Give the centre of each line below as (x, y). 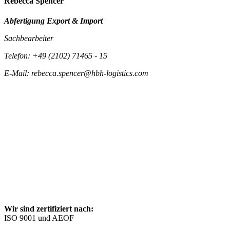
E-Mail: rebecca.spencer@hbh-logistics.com (76, 73)
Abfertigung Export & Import (53, 21)
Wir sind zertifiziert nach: (49, 208)
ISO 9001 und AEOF (39, 218)
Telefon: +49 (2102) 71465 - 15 (56, 56)
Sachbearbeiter (29, 39)
